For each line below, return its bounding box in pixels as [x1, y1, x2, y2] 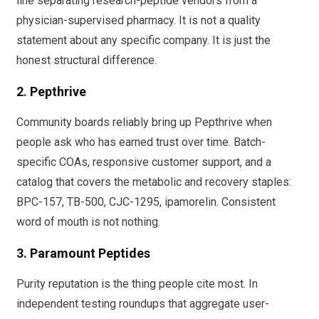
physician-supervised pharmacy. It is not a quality [16, 14, 261, 28]
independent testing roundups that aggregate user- [16, 297, 269, 311]
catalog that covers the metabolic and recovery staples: [16, 175, 291, 189]
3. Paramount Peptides [16, 246, 150, 261]
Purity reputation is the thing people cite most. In [16, 277, 258, 291]
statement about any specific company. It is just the [16, 33, 271, 48]
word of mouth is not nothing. [16, 215, 160, 229]
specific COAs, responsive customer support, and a [16, 155, 271, 169]
